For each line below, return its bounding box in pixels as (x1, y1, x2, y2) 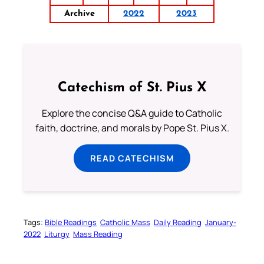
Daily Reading (154, 216, 202, 227)
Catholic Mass (100, 216, 150, 227)
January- (205, 216, 236, 227)
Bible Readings (45, 216, 97, 227)
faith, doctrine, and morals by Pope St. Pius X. (35, 121, 229, 134)
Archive (64, 9, 95, 18)
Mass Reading (73, 228, 123, 239)
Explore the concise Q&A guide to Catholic (42, 106, 222, 120)
